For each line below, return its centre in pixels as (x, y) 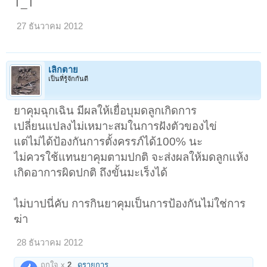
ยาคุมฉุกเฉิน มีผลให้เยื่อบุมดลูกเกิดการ (105, 111)
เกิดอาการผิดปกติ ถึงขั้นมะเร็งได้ (91, 173)
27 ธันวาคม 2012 (50, 26)
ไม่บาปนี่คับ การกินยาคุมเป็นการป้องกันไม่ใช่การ (130, 204)
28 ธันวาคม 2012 (50, 243)
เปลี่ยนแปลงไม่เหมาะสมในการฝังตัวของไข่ (116, 126)
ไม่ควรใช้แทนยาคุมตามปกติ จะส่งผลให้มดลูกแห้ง (131, 157)
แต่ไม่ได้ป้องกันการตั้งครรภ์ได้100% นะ (108, 142)
